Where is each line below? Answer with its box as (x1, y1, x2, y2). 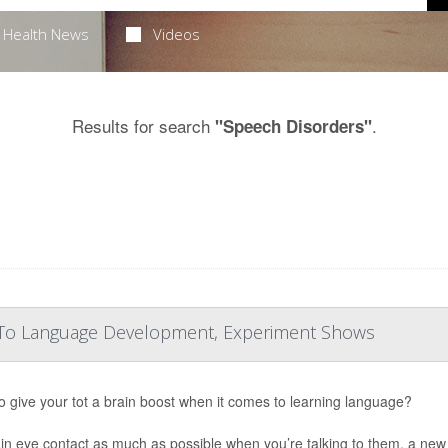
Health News (2, 24, 89, 44)
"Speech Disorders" (214, 114, 372, 138)
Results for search (71, 113, 215, 138)
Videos (153, 24, 201, 44)
